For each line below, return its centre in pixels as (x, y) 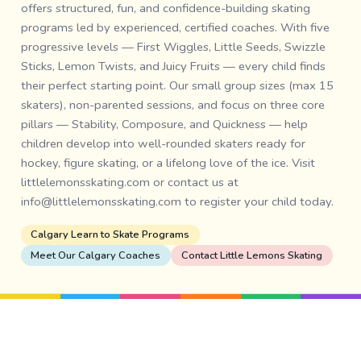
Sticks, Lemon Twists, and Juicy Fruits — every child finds (173, 66)
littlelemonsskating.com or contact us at (129, 182)
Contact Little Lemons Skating (251, 255)
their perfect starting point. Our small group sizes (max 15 (177, 85)
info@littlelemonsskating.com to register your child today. (177, 201)
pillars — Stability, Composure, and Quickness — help (164, 124)
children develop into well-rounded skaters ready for (163, 143)
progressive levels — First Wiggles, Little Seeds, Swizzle (173, 46)
